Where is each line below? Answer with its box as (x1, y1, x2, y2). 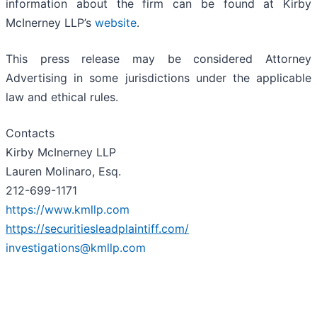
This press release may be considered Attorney (6, 52, 311, 67)
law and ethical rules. (6, 90, 118, 105)
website (95, 16, 137, 30)
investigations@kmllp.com (6, 241, 146, 255)
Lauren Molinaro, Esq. (6, 164, 121, 179)
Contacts (6, 126, 54, 141)
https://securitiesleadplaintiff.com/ (6, 221, 189, 236)
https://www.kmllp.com (6, 202, 129, 217)
